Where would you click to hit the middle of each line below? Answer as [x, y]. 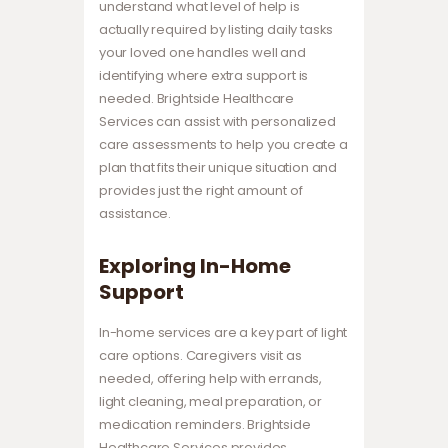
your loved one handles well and [202, 53]
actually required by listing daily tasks [216, 30]
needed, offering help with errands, [211, 379]
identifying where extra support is [204, 76]
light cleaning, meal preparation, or [210, 402]
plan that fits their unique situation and [218, 168]
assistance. [135, 214]
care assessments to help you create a [223, 145]
